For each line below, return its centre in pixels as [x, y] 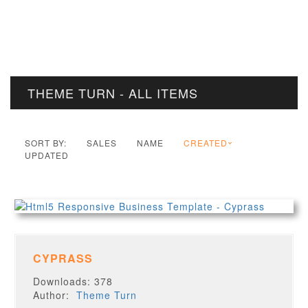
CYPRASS [63, 258]
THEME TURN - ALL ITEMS [113, 93]
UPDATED [47, 155]
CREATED [206, 143]
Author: [55, 295]
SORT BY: [46, 143]
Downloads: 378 [73, 281]
